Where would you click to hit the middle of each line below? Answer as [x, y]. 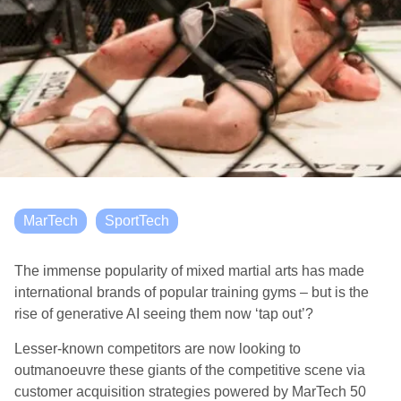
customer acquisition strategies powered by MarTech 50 [190, 392]
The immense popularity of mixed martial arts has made [189, 271]
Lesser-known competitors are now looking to [158, 349]
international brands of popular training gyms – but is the [192, 292]
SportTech [137, 221]
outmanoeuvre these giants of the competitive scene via [190, 370]
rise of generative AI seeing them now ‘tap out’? [164, 314]
